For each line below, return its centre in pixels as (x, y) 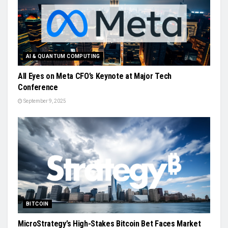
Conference (38, 87)
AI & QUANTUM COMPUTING (63, 56)
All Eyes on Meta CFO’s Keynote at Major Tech (95, 76)
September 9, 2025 (44, 101)
